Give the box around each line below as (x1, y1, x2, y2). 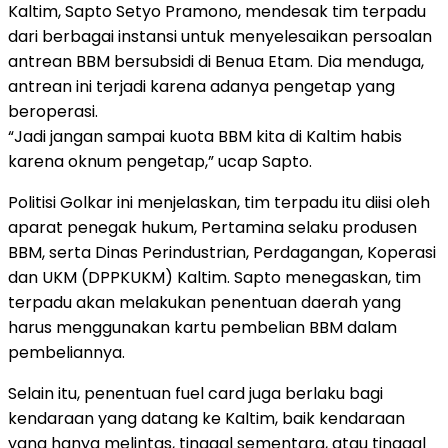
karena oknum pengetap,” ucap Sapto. (8, 149, 312, 173)
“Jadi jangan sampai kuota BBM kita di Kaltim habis (8, 124, 402, 148)
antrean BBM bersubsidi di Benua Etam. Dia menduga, (8, 49, 424, 73)
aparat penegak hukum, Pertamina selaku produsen (8, 215, 417, 239)
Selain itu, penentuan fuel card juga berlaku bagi (8, 381, 383, 405)
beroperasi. (8, 99, 98, 123)
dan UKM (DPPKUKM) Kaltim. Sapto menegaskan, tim (8, 265, 421, 289)
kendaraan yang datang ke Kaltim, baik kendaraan (8, 406, 405, 430)
